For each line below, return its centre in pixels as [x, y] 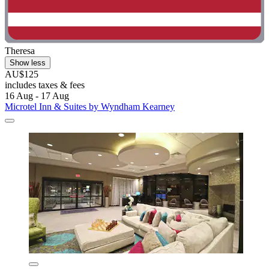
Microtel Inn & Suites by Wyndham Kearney [90, 106]
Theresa [20, 50]
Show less [28, 62]
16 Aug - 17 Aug [37, 95]
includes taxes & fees [45, 85]
